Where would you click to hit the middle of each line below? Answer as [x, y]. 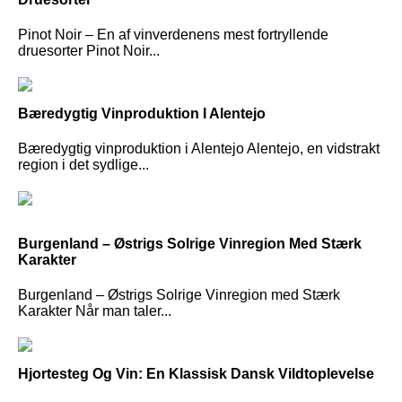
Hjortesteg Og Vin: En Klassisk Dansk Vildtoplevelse [196, 374]
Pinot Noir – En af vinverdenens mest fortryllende [173, 34]
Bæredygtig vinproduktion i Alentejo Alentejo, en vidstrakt [199, 149]
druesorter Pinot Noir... [89, 50]
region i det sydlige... [83, 165]
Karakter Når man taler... [95, 311]
